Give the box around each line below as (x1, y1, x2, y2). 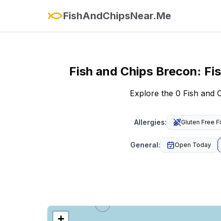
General (130, 141, 158, 149)
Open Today (175, 141, 211, 148)
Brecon (155, 64, 197, 78)
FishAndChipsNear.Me (63, 10, 171, 22)
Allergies (134, 118, 165, 126)
